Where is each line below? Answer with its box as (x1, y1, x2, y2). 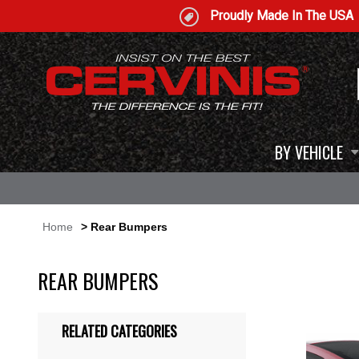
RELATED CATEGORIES (62, 321, 177, 341)
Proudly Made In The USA (206, 8, 357, 23)
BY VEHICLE (275, 140, 343, 164)
